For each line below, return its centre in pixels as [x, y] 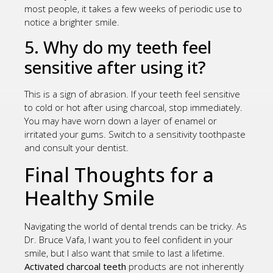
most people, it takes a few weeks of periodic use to [133, 8]
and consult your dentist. [76, 148]
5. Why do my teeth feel [118, 47]
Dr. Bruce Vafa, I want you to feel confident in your [129, 239]
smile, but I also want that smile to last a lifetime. [125, 253]
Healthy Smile [90, 197]
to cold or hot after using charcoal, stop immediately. [133, 108]
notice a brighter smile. [72, 22]
